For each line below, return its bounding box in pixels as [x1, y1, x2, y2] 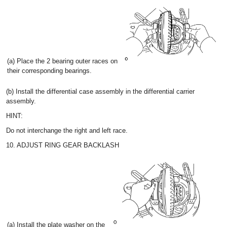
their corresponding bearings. [7, 67, 92, 74]
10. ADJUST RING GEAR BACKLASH [6, 141, 119, 149]
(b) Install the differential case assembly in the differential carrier [6, 88, 195, 95]
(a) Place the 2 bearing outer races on [7, 57, 118, 65]
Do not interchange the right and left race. [6, 127, 128, 134]
